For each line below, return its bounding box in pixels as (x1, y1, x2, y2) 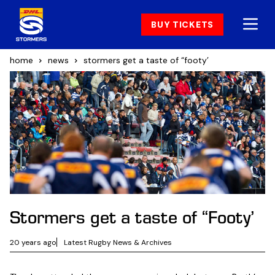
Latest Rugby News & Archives (64, 237, 172, 247)
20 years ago (10, 237, 56, 247)
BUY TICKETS (151, 19, 214, 30)
